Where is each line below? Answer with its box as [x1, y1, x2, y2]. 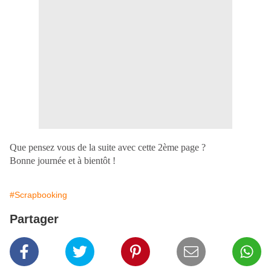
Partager [10, 212, 59, 226]
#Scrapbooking [10, 190, 67, 200]
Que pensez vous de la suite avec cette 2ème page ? [10, 142, 206, 153]
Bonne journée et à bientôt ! [10, 155, 116, 166]
